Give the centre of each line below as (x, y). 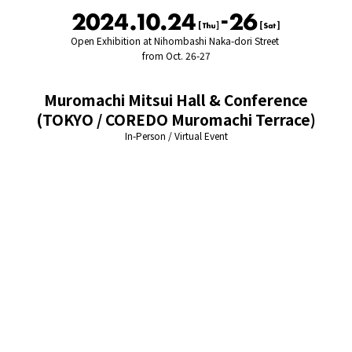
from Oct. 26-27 (176, 56)
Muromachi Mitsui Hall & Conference (176, 100)
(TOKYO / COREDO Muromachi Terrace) (176, 119)
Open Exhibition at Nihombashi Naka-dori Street (176, 41)
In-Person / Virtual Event (176, 135)
